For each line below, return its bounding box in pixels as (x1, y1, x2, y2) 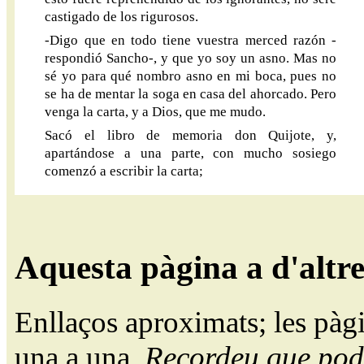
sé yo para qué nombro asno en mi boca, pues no (45, 68, 336, 84)
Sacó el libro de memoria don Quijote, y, (45, 128, 336, 144)
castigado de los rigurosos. (45, 8, 199, 24)
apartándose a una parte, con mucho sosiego (45, 145, 336, 162)
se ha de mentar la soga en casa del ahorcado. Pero (45, 86, 336, 102)
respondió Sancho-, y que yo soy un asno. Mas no (45, 50, 336, 67)
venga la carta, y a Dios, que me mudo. (45, 104, 266, 120)
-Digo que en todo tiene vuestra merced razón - (45, 32, 336, 49)
